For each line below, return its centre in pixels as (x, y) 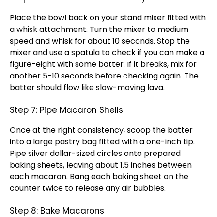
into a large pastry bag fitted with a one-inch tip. (102, 142)
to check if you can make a (152, 53)
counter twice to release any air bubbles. (88, 188)
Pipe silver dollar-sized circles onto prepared (95, 153)
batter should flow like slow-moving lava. (87, 87)
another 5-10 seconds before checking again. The (104, 76)
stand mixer (143, 18)
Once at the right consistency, (68, 130)
